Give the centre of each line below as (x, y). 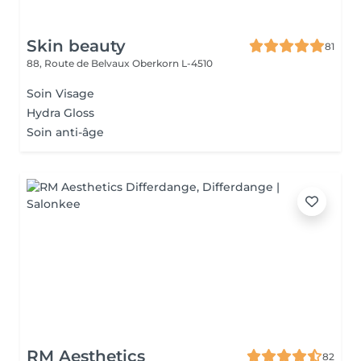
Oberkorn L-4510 (172, 63)
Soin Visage (60, 93)
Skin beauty (76, 46)
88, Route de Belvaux (79, 63)
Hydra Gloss (60, 113)
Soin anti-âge (65, 132)
